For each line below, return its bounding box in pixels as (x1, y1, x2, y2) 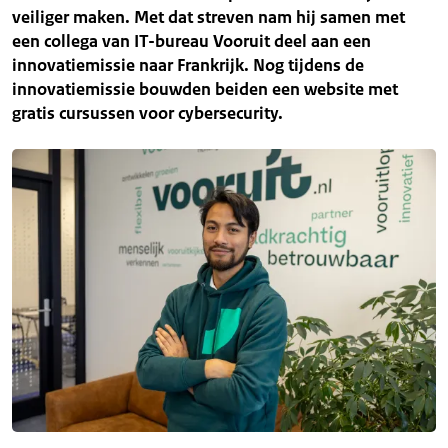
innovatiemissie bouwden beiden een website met (12, 78, 398, 100)
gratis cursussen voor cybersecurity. (12, 102, 283, 124)
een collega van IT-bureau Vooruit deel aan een (12, 30, 371, 52)
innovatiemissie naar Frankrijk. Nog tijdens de (12, 54, 364, 76)
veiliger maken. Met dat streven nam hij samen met (12, 6, 405, 28)
